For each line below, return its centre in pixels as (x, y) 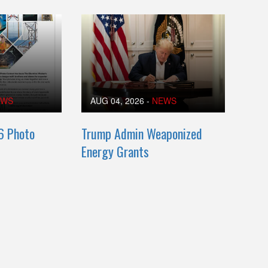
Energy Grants (115, 151)
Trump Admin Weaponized (142, 133)
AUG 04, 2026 (118, 100)
